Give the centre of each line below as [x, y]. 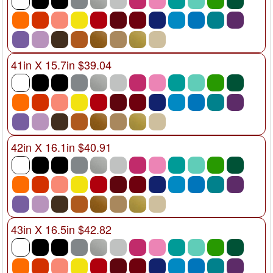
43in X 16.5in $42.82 [61, 229]
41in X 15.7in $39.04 [61, 64]
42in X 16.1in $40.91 [61, 147]
